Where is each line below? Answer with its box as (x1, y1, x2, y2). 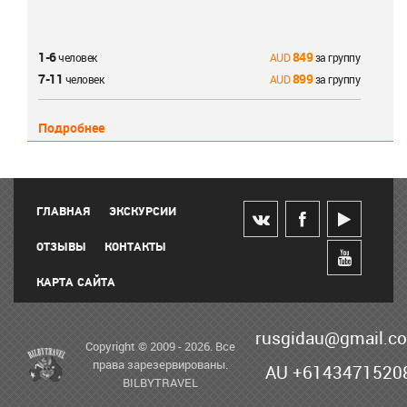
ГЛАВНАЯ (36, 204, 91, 220)
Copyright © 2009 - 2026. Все (84, 338, 235, 355)
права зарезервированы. (92, 356, 228, 373)
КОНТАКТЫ (104, 240, 166, 255)
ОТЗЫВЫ (36, 240, 86, 255)
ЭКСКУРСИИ (109, 204, 176, 220)
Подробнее (38, 118, 104, 136)
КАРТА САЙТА (36, 275, 115, 291)
